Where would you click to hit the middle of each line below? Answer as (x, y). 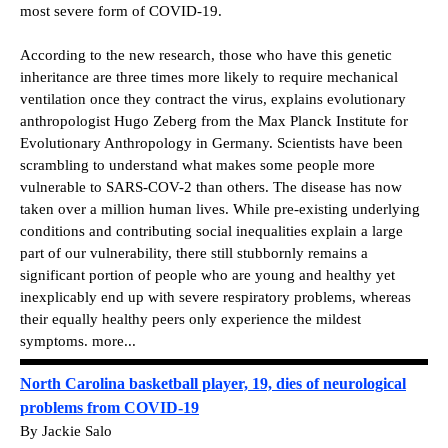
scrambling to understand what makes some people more (197, 164)
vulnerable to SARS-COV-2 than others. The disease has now (211, 186)
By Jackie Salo (66, 431)
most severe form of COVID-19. (121, 10)
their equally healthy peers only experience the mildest (190, 318)
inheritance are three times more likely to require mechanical (209, 76)
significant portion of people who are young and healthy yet (207, 274)
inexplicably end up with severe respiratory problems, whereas (215, 296)
